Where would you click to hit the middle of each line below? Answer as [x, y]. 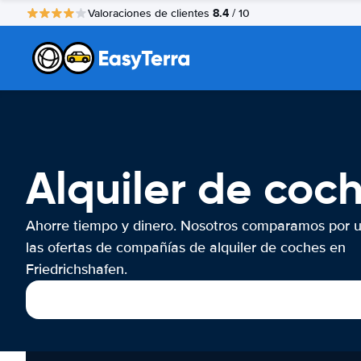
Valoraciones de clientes [150, 13]
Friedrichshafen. [77, 269]
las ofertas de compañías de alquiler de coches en [186, 247]
